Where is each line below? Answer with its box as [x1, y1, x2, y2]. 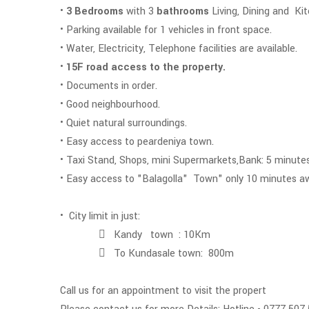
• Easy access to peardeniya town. [60, 134, 219, 149]
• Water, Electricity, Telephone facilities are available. [60, 41, 300, 56]
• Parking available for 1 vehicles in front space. [60, 23, 275, 37]
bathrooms [154, 4, 209, 19]
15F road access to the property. [66, 60, 228, 74]
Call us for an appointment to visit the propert [60, 283, 266, 298]
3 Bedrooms [66, 4, 123, 19]
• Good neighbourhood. [60, 97, 163, 112]
